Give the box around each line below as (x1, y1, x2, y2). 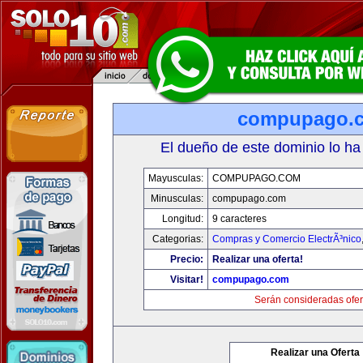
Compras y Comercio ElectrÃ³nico (211, 233, 361, 245)
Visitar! (169, 274, 203, 285)
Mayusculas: (147, 173, 203, 184)
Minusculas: (150, 193, 203, 204)
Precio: (169, 254, 203, 265)
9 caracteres (211, 213, 267, 224)
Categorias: (152, 233, 203, 245)
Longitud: (161, 213, 203, 224)
